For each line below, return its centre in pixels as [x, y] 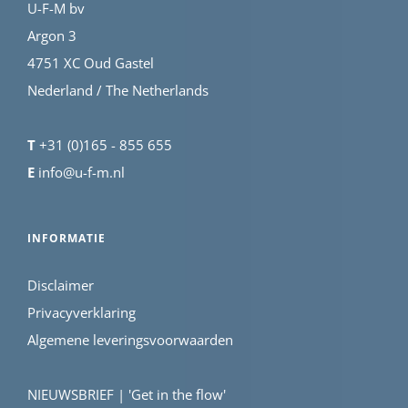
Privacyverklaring [82, 312]
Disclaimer [61, 285]
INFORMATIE [66, 238]
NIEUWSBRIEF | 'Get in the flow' [127, 394]
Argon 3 [52, 35]
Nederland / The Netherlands [118, 90]
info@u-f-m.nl [80, 172]
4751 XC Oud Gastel [91, 62]
